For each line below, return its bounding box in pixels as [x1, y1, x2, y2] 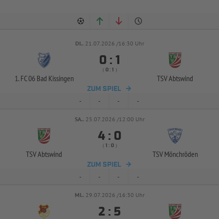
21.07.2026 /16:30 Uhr [85, 40, 144, 47]
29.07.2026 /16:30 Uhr [85, 191, 145, 198]
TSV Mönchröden [152, 149, 198, 159]
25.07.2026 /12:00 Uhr [85, 115, 145, 123]
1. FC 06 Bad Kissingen [14, 73, 74, 83]
